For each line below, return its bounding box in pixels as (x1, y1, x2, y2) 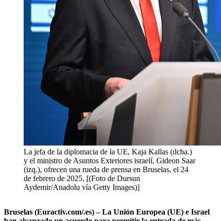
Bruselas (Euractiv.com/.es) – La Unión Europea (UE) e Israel (4, 208, 210, 217)
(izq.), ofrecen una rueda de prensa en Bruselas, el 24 (24, 165, 188, 174)
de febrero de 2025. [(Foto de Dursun (24, 174, 140, 183)
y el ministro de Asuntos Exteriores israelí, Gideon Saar (24, 156, 195, 165)
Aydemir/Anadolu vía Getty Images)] (24, 183, 140, 192)
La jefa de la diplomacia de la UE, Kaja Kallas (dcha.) (24, 147, 192, 156)
